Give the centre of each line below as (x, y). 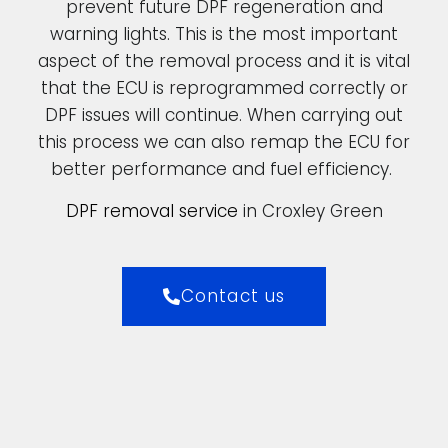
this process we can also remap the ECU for (224, 142)
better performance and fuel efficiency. (224, 169)
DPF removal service (151, 210)
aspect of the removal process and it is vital (224, 61)
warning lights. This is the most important (224, 34)
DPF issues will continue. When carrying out (224, 115)
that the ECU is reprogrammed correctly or (224, 88)
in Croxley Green (310, 210)
